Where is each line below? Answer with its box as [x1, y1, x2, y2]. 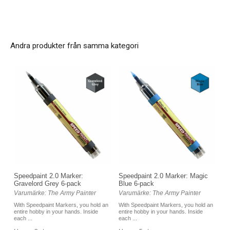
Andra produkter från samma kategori [10, 41, 139, 50]
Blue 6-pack [119, 180, 154, 188]
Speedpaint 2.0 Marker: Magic [119, 172, 208, 180]
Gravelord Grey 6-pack [14, 180, 81, 188]
